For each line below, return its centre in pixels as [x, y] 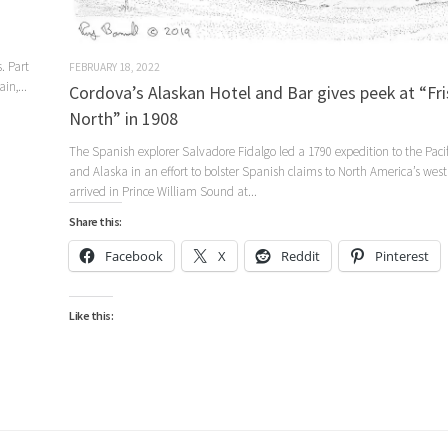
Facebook [134, 256]
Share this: [95, 222]
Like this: [91, 316]
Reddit [300, 256]
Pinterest [402, 256]
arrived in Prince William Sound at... [163, 192]
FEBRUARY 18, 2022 [114, 66]
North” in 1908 [123, 119]
